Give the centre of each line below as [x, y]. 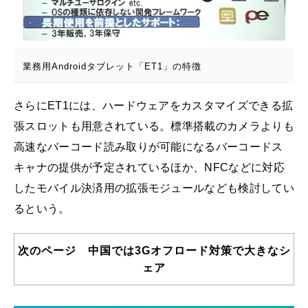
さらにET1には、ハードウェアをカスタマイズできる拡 [154, 105]
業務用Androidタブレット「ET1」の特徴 [112, 66]
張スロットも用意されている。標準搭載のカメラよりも [154, 126]
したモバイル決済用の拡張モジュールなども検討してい [154, 188]
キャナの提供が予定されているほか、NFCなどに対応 [149, 167]
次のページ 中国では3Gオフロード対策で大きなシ [154, 250]
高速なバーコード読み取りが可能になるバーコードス [148, 146]
